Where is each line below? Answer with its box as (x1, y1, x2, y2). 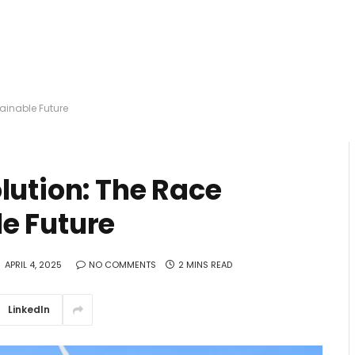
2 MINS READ (178, 258, 232, 272)
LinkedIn (8, 303, 50, 316)
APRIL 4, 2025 (5, 258, 62, 272)
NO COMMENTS (89, 258, 156, 272)
